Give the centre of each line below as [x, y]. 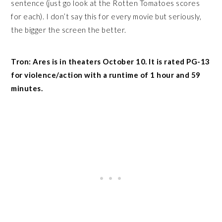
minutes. [27, 88]
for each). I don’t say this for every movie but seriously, [106, 16]
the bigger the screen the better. [70, 29]
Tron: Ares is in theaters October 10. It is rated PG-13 [111, 61]
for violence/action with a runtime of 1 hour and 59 [106, 75]
